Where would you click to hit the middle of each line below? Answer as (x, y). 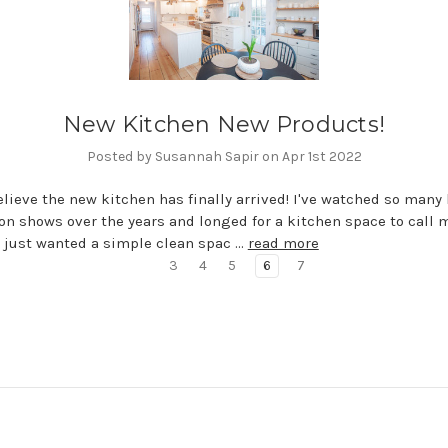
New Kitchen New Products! (224, 125)
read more (283, 243)
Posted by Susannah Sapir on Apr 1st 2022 (224, 157)
